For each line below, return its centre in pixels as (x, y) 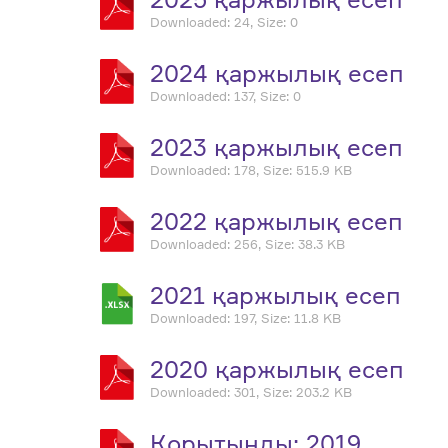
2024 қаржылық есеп (276, 73)
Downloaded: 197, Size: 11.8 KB (245, 318)
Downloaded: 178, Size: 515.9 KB (250, 170)
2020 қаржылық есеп (276, 369)
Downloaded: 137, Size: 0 (225, 96)
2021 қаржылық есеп (275, 295)
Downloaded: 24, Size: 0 (223, 22)
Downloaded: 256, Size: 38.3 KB (247, 244)
